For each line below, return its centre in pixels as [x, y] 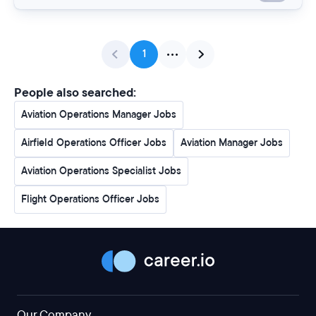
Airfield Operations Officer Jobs [94, 143]
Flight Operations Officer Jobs [90, 199]
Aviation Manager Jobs [232, 143]
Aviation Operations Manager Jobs [99, 115]
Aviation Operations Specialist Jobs [101, 171]
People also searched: [75, 93]
